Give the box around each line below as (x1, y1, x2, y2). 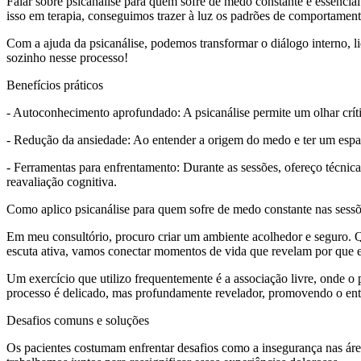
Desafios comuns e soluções (6, 313, 149, 327)
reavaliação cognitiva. (6, 174, 117, 189)
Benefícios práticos (6, 77, 103, 92)
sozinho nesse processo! (6, 50, 128, 64)
